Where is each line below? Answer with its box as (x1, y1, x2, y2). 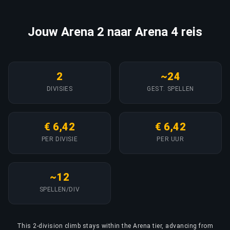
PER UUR (157, 135, 184, 143)
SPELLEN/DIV (39, 185, 80, 193)
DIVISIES (46, 85, 73, 92)
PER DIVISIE (41, 135, 78, 143)
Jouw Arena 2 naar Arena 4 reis (28, 24, 202, 39)
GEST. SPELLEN (147, 85, 194, 92)
